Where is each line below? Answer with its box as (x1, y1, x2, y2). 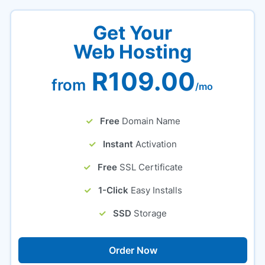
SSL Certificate (119, 161, 183, 173)
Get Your (92, 21, 172, 44)
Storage (134, 208, 167, 219)
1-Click (98, 185, 128, 196)
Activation (135, 138, 177, 150)
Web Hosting (73, 40, 192, 63)
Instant (103, 138, 134, 150)
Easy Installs (130, 185, 182, 196)
